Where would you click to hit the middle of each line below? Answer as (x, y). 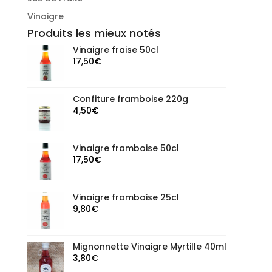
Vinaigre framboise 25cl (126, 198)
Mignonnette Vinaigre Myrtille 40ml (149, 247)
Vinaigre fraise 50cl (115, 50)
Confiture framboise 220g (130, 99)
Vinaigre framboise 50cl (126, 148)
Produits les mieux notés (94, 33)
